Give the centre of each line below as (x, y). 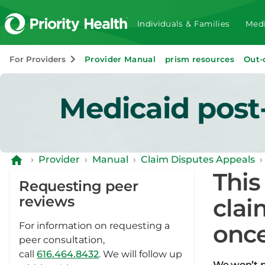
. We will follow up (140, 254)
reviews (47, 201)
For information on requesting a (94, 226)
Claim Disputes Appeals (198, 160)
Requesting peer (79, 186)
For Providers (38, 59)
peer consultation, (62, 240)
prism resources (200, 59)
